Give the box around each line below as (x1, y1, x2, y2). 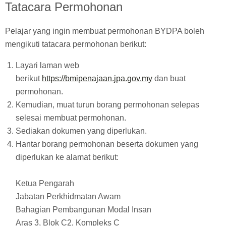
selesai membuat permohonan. (15, 114, 126, 123)
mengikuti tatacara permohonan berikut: (5, 40, 146, 49)
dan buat (152, 74, 186, 83)
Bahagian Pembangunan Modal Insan (15, 205, 151, 214)
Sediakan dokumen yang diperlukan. (15, 127, 147, 136)
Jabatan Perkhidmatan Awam (15, 192, 121, 201)
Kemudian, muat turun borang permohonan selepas (15, 100, 199, 109)
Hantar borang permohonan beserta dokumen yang (15, 140, 198, 149)
